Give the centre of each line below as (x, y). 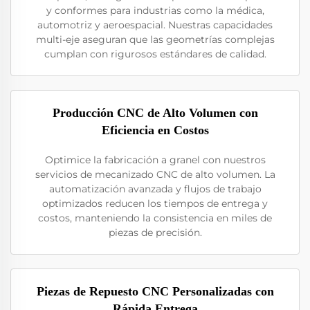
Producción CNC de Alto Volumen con (155, 113)
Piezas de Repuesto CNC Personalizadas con (155, 291)
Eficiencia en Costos (155, 130)
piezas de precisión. (155, 232)
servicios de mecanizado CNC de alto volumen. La (155, 174)
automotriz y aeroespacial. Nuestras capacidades (155, 25)
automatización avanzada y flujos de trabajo (155, 189)
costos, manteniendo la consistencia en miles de (155, 218)
